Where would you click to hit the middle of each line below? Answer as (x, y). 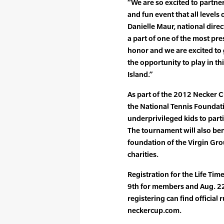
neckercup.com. (154, 210)
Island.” (140, 74)
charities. (143, 154)
